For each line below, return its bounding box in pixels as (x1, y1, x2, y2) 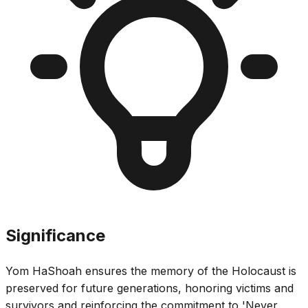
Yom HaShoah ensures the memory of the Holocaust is (5, 263, 296, 278)
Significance (5, 225, 105, 245)
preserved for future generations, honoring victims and (5, 280, 294, 295)
